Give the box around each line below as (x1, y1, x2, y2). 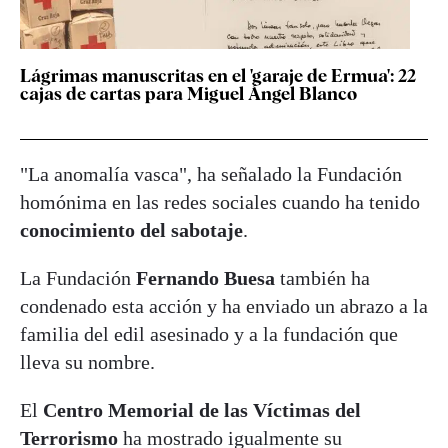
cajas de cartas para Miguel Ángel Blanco (20, 82, 357, 104)
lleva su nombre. (20, 350, 155, 373)
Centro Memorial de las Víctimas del (43, 398, 361, 421)
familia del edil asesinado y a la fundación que (20, 322, 398, 345)
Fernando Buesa (136, 266, 280, 289)
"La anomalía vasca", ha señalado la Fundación (20, 162, 402, 185)
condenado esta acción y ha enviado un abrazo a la (20, 294, 428, 317)
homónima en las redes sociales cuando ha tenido (20, 190, 420, 213)
